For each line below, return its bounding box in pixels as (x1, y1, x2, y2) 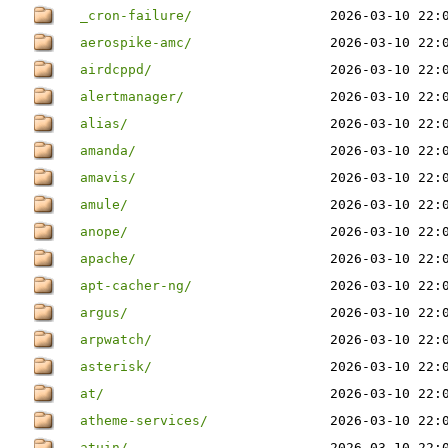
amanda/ (80, 143, 136, 158)
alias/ (80, 116, 128, 131)
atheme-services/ (80, 413, 208, 428)
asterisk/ (80, 359, 152, 374)
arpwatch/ (80, 332, 152, 347)
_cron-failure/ (80, 8, 192, 23)
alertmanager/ (80, 89, 184, 104)
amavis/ (80, 170, 136, 185)
